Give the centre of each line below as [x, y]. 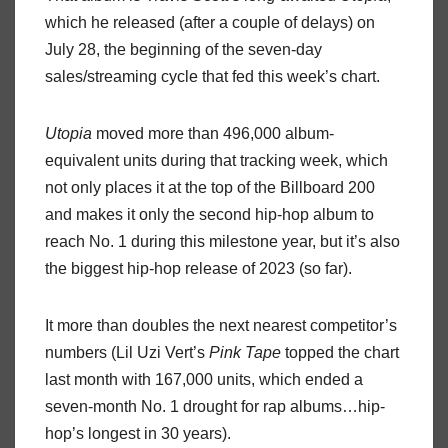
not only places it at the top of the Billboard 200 [210, 187]
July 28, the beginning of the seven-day [183, 49]
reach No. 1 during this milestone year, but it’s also [222, 241]
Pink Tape [245, 352]
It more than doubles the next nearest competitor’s [221, 325]
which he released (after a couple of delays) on [210, 22]
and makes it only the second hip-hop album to [209, 214]
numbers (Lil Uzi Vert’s [127, 352]
